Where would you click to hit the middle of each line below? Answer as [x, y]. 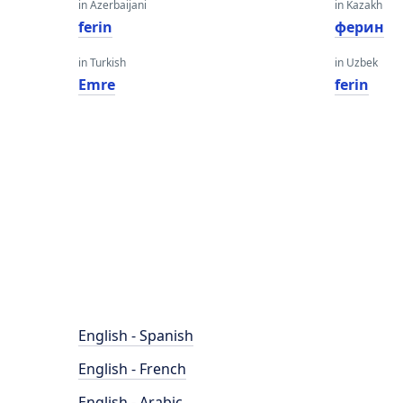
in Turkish [102, 63]
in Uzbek [357, 63]
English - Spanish [136, 336]
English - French [132, 369]
